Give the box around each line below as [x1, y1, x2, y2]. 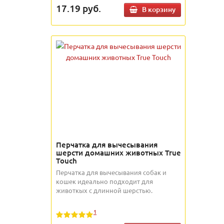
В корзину [142, 4, 175, 14]
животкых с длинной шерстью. [56, 186, 152, 195]
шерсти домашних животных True [56, 147, 181, 158]
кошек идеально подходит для [56, 177, 153, 186]
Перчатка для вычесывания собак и [56, 168, 166, 177]
